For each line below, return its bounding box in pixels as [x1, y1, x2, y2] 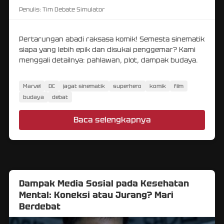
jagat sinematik [63, 82, 105, 89]
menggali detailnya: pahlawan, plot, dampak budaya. [19, 55, 198, 64]
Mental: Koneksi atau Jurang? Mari [19, 188, 173, 200]
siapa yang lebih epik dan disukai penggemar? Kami [19, 44, 195, 54]
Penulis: [19, 5, 41, 13]
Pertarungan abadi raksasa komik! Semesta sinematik [19, 34, 204, 43]
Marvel [23, 82, 40, 89]
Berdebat [19, 200, 60, 212]
